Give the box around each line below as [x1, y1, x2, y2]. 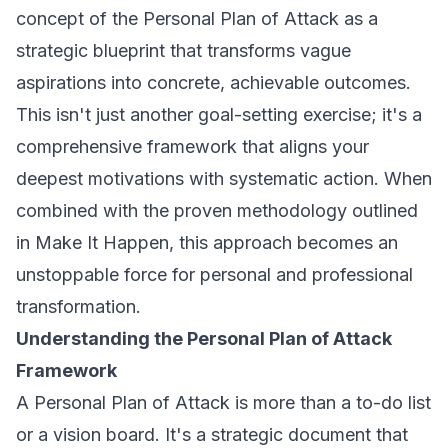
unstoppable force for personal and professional [16, 264, 413, 285]
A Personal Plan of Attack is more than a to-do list [16, 392, 431, 413]
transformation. [16, 296, 141, 317]
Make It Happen [35, 232, 169, 253]
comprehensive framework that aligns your [16, 136, 369, 157]
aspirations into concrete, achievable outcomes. [16, 72, 411, 93]
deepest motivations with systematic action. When [16, 168, 432, 189]
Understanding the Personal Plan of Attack [16, 328, 392, 349]
